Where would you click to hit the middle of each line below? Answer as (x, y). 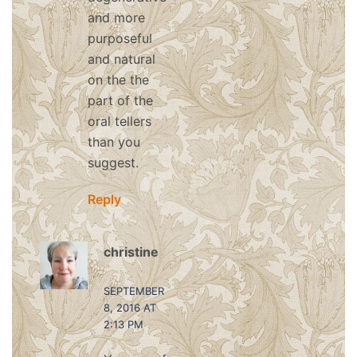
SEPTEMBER (134, 291)
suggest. (113, 163)
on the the (118, 80)
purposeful (120, 38)
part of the (120, 100)
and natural (122, 59)
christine (131, 252)
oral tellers (120, 121)
